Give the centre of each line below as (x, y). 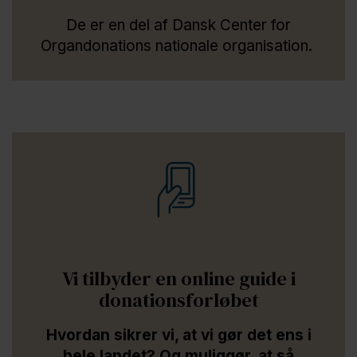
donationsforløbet (178, 300)
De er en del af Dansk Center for (178, 25)
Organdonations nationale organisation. (178, 45)
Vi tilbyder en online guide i (178, 278)
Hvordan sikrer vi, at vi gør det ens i (178, 335)
